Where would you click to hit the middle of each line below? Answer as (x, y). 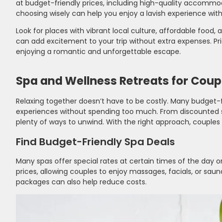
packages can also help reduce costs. (81, 182)
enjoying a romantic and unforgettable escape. (98, 51)
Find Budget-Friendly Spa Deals (95, 141)
